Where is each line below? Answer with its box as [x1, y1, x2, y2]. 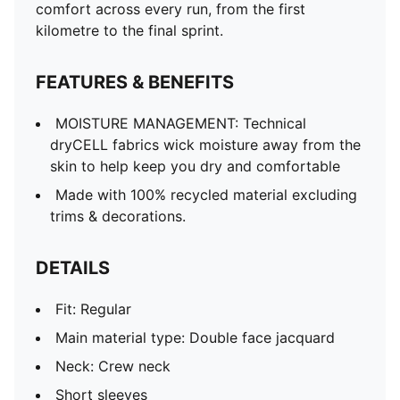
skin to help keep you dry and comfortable [50, 157, 340, 175]
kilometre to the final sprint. [36, 21, 223, 39]
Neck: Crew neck [55, 357, 171, 375]
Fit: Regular [55, 300, 131, 318]
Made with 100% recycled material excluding [55, 186, 357, 204]
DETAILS [36, 257, 110, 279]
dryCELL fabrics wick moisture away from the [50, 136, 361, 154]
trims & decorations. [50, 207, 186, 225]
